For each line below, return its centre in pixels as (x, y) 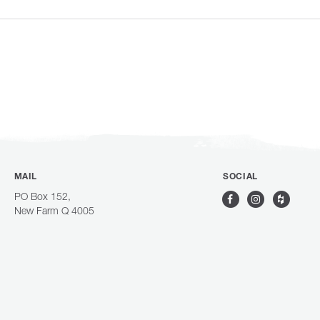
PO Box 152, (42, 196)
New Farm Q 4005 (54, 210)
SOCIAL (240, 177)
